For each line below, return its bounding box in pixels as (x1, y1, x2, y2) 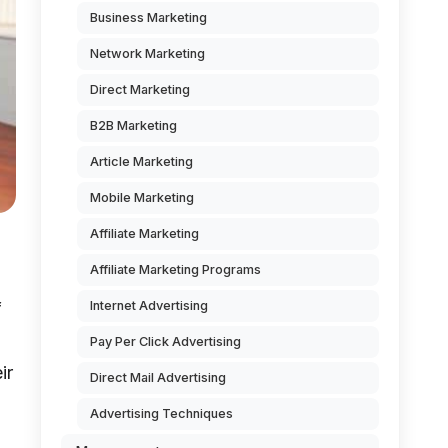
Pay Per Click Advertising (90, 334, 241, 349)
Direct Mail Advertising (90, 370, 226, 385)
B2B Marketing (90, 118, 177, 133)
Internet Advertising (90, 298, 208, 313)
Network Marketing (90, 46, 205, 61)
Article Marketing (90, 154, 193, 169)
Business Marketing (90, 10, 207, 25)
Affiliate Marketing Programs (90, 262, 261, 277)
